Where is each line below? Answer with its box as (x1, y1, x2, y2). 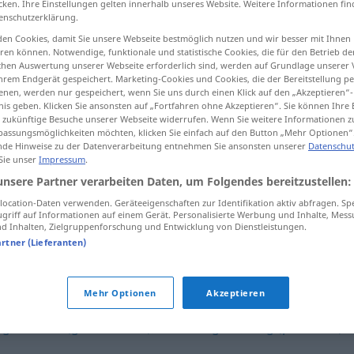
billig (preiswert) (246, 318, 343, 336)
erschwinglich (158, 318, 240, 336)
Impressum (39, 153, 85, 165)
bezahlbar (119, 166, 180, 183)
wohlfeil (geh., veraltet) (17, 318, 153, 336)
